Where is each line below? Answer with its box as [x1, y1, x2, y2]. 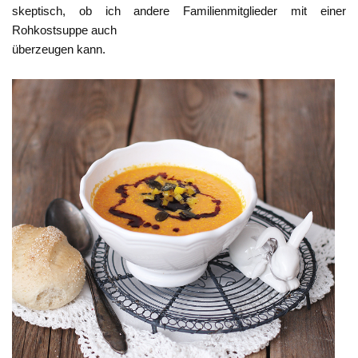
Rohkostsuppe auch [12, 23, 117, 38]
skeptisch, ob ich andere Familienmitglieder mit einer [12, 4, 346, 18]
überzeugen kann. [12, 42, 105, 57]
